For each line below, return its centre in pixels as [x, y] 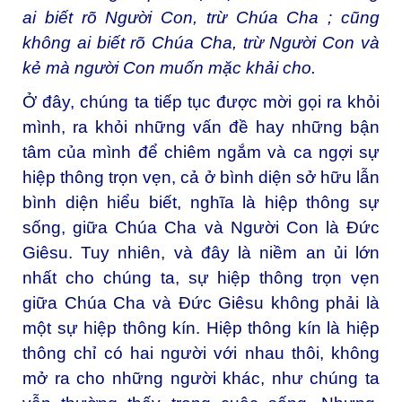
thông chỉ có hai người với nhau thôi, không [201, 353]
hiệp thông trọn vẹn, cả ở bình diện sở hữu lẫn [201, 177]
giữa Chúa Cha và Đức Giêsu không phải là [201, 302]
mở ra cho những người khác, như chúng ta [201, 378]
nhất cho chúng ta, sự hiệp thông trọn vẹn [201, 277]
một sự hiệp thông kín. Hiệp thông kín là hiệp [201, 328]
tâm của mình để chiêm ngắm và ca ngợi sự [201, 152]
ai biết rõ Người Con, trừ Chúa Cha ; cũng [201, 18]
